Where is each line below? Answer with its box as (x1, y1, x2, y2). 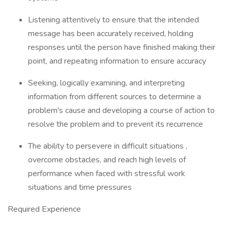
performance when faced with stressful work (28, 168, 185, 179)
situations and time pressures (28, 182, 132, 193)
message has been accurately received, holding (28, 28, 193, 39)
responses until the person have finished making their (28, 42, 215, 53)
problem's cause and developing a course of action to (28, 105, 215, 116)
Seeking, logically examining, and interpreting (28, 77, 185, 89)
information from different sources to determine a (28, 91, 201, 102)
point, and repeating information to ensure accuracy (28, 55, 206, 67)
